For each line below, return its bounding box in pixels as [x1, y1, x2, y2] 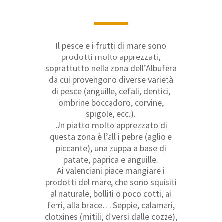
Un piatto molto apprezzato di [55, 119, 167, 131]
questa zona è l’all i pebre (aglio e [50, 130, 172, 142]
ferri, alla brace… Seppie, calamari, [47, 199, 175, 211]
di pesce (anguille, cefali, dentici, [51, 85, 170, 97]
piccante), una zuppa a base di [55, 142, 166, 154]
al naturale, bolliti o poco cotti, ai [50, 187, 172, 199]
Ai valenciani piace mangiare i [57, 165, 165, 176]
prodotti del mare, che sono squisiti [45, 176, 177, 188]
